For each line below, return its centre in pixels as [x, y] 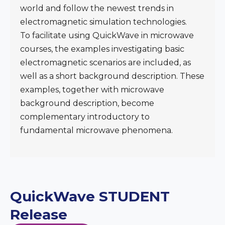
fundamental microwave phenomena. [96, 130]
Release [39, 214]
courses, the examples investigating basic [102, 49]
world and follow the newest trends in [97, 8]
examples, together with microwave [92, 89]
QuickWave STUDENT [90, 196]
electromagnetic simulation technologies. [103, 22]
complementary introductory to [85, 117]
